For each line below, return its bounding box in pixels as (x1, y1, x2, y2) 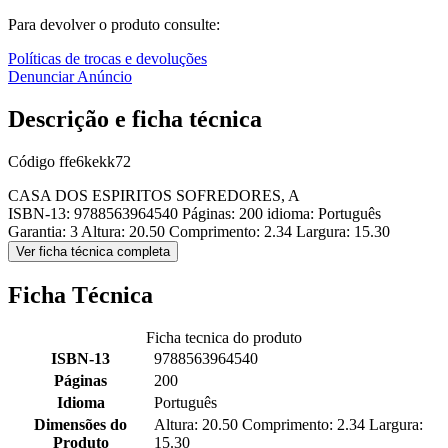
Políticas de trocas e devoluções (8, 50, 207, 68)
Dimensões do (34, 416, 127, 434)
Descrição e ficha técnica (8, 106, 262, 133)
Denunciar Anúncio (8, 68, 132, 86)
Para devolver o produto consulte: (8, 16, 220, 34)
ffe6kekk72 (59, 153, 131, 171)
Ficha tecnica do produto (146, 329, 302, 347)
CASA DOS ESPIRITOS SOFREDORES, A (8, 187, 300, 205)
